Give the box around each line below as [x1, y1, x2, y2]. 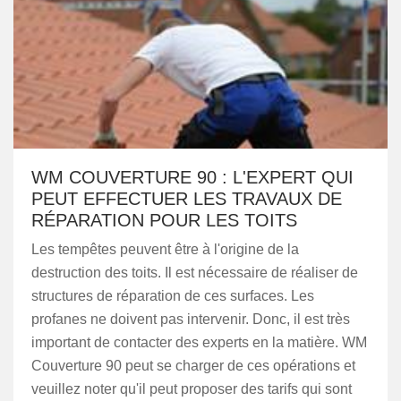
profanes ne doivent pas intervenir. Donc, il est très [31, 311, 350, 327]
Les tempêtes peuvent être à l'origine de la [31, 242, 299, 257]
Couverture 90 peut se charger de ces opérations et [31, 358, 355, 373]
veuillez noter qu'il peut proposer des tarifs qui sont [31, 381, 352, 397]
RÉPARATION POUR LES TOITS [31, 210, 297, 230]
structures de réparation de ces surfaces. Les [31, 288, 314, 303]
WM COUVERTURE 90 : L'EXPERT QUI [31, 167, 354, 187]
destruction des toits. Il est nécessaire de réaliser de [31, 265, 358, 280]
